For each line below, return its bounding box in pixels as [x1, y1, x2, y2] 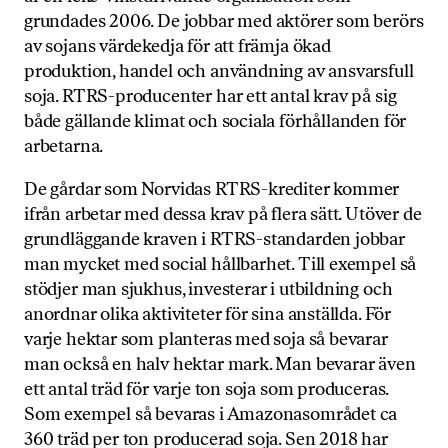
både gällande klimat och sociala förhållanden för [24, 110, 407, 133]
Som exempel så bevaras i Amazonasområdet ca [24, 403, 398, 426]
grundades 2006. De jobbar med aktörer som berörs [24, 10, 424, 33]
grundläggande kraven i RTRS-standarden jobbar [24, 228, 405, 251]
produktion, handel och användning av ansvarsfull [24, 60, 414, 83]
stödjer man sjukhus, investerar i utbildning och [24, 278, 393, 301]
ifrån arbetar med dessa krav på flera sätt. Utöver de [24, 203, 422, 226]
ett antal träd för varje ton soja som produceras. [24, 378, 389, 401]
